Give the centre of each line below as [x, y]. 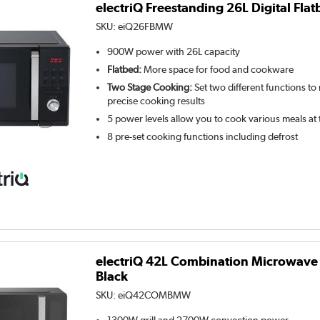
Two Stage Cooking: [150, 87]
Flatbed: [125, 69]
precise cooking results [156, 100]
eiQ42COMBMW [155, 295]
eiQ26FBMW [146, 26]
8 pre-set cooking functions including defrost [203, 136]
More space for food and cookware [218, 69]
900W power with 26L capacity [174, 51]
